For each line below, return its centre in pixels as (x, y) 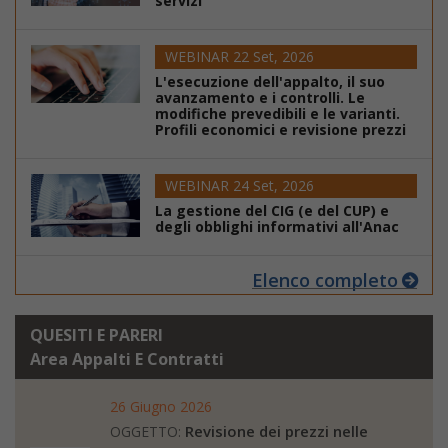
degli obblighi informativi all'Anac (276, 226)
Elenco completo (325, 279)
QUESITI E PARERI (96, 334)
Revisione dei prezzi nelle (276, 430)
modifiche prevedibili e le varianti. (277, 113)
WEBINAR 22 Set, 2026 (239, 56)
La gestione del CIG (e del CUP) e (271, 210)
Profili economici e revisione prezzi (280, 129)
